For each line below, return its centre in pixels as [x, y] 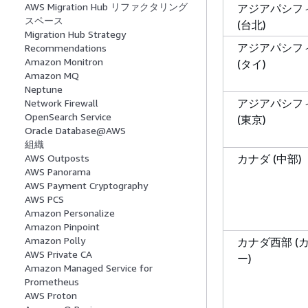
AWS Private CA [58, 254]
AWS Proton [51, 296]
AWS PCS [44, 199]
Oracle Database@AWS [75, 131]
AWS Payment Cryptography [86, 186]
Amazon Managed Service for [89, 268]
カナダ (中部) [269, 158]
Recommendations [66, 48]
